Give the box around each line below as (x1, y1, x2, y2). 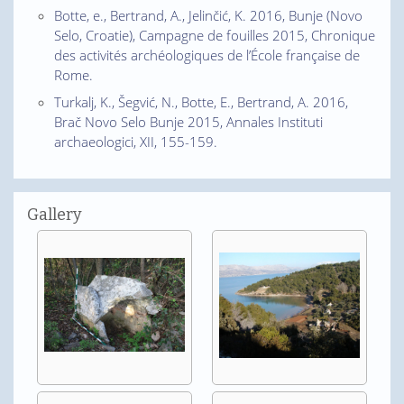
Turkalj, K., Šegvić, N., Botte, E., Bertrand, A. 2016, (54, 92, 348, 111)
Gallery (27, 204, 82, 225)
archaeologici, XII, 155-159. (54, 132, 217, 151)
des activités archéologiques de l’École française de (54, 46, 360, 64)
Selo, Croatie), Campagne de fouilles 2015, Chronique (54, 26, 375, 44)
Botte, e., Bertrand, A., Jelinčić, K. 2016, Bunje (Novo (54, 6, 363, 24)
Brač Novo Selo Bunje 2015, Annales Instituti (54, 112, 323, 131)
